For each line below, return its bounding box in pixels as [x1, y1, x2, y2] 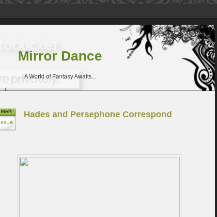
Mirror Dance [18, 48, 102, 63]
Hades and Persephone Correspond [24, 109, 172, 119]
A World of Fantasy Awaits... [24, 73, 96, 80]
